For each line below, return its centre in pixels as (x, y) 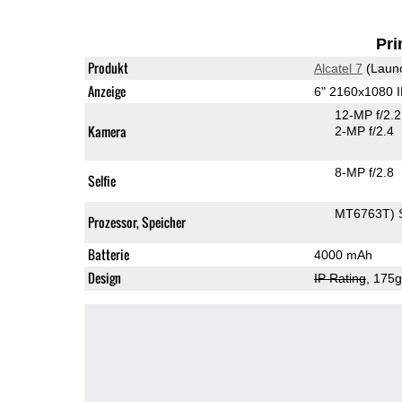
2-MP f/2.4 (364, 131)
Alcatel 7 (338, 68)
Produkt (108, 67)
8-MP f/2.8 (364, 172)
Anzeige (106, 91)
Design (104, 277)
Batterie (108, 254)
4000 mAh (343, 254)
